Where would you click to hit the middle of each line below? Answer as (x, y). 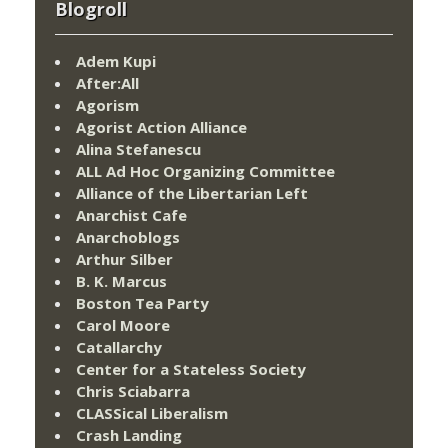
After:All (107, 82)
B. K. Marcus (121, 280)
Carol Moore (123, 324)
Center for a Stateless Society (191, 368)
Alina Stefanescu (138, 148)
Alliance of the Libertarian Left (192, 192)
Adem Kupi (116, 60)
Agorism (107, 104)
